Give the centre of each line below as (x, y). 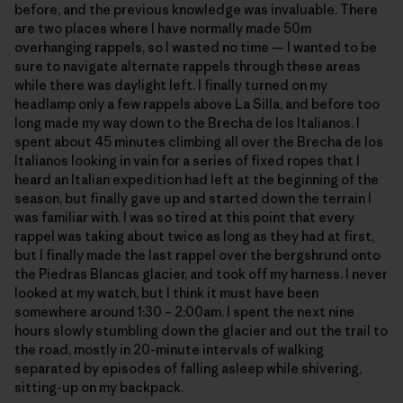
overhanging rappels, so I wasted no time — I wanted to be (196, 47)
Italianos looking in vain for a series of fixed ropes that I (187, 160)
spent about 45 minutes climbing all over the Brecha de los (199, 141)
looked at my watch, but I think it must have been (166, 292)
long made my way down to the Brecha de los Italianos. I (187, 122)
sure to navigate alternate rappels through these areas (188, 66)
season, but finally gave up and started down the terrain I (193, 198)
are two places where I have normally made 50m (163, 28)
